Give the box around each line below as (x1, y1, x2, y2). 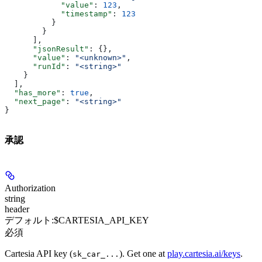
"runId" (5, 62, 65, 71)
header (5, 204, 29, 214)
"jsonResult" (5, 44, 89, 54)
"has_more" (5, 88, 61, 98)
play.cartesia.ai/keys (167, 248, 240, 258)
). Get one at (119, 248, 167, 258)
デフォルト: (5, 215, 54, 225)
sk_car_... (73, 249, 119, 258)
